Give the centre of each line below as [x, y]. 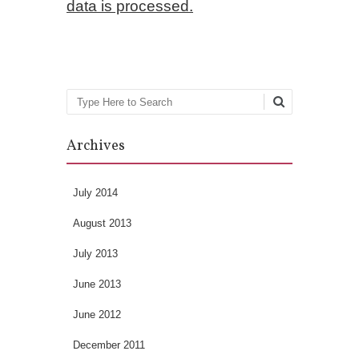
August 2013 [102, 223]
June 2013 [97, 284]
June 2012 [97, 314]
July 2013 [95, 253]
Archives [96, 146]
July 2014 [95, 192]
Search [93, 108]
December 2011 [109, 345]
